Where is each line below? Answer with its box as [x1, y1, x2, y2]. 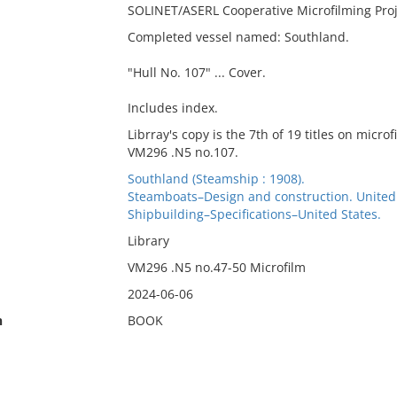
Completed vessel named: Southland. [127, 28, 349, 45]
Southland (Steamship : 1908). [127, 170, 305, 187]
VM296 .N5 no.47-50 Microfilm [127, 259, 306, 276]
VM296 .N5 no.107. [127, 144, 238, 160]
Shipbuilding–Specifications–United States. [127, 206, 381, 222]
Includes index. [127, 99, 218, 116]
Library [127, 232, 169, 249]
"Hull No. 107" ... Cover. [127, 64, 266, 81]
